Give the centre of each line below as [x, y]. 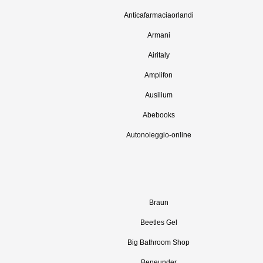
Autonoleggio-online [159, 135]
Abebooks [159, 115]
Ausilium [159, 95]
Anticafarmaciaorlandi [159, 15]
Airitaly [159, 55]
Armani [159, 35]
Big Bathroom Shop [159, 242]
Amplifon [159, 75]
